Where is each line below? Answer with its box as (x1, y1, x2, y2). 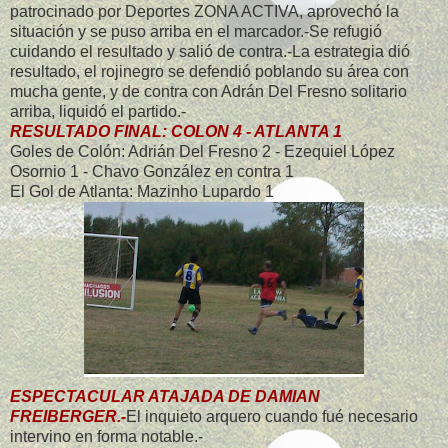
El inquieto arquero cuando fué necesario (126, 408, 418, 426)
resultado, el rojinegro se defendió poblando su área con (10, 63, 409, 81)
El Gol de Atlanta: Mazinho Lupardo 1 (10, 183, 274, 201)
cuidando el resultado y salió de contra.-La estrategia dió (10, 43, 410, 61)
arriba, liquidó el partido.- (10, 103, 186, 121)
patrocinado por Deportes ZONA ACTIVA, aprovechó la (10, 3, 399, 21)
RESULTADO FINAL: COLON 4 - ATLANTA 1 (10, 123, 342, 141)
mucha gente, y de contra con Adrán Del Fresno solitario (10, 83, 407, 101)
